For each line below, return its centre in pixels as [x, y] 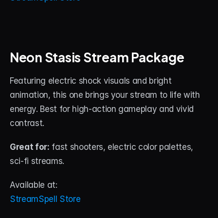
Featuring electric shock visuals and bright [91, 81]
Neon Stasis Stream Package [97, 56]
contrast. [27, 123]
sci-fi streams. [37, 161]
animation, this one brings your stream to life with [105, 95]
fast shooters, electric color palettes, [121, 147]
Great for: [30, 147]
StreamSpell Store [45, 199]
